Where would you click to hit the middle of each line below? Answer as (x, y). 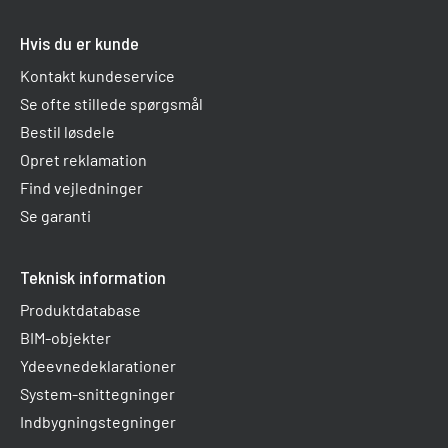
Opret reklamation (83, 160)
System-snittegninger (97, 394)
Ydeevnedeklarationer (98, 366)
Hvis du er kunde (79, 43)
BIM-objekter (65, 338)
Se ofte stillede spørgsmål (111, 104)
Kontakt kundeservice (97, 76)
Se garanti (55, 216)
